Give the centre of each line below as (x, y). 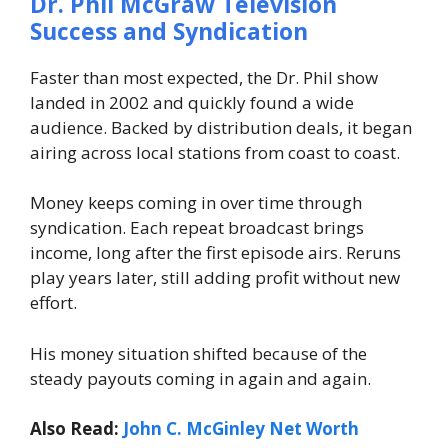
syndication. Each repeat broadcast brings (197, 228)
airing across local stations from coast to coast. (215, 152)
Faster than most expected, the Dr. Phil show (204, 77)
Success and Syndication (169, 30)
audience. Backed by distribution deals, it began (221, 127)
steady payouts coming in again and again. (200, 378)
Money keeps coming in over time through (196, 203)
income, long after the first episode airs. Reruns (215, 253)
